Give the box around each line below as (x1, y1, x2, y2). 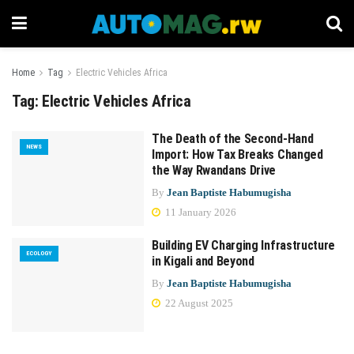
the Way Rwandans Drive (152, 163, 277, 178)
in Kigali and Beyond (152, 253, 254, 269)
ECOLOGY (26, 249, 52, 257)
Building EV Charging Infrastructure (152, 237, 335, 253)
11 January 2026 (163, 206, 237, 218)
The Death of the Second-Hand (152, 131, 314, 146)
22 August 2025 (163, 296, 234, 309)
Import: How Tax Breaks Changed (152, 147, 323, 162)
